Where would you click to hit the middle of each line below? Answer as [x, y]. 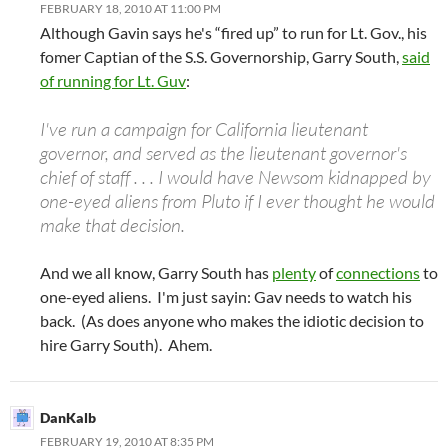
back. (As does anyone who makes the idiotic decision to [232, 321]
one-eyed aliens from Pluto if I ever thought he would [237, 201]
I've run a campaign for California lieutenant [204, 129]
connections [378, 273]
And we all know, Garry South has [156, 273]
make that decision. [112, 225]
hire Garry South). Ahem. [126, 345]
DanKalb [68, 418]
